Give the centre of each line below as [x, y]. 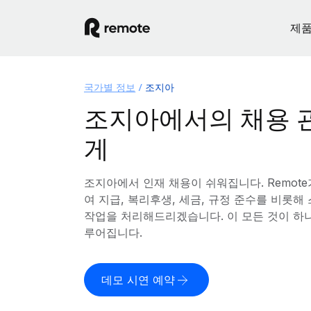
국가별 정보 [110, 87]
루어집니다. [113, 233]
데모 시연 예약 [138, 280]
